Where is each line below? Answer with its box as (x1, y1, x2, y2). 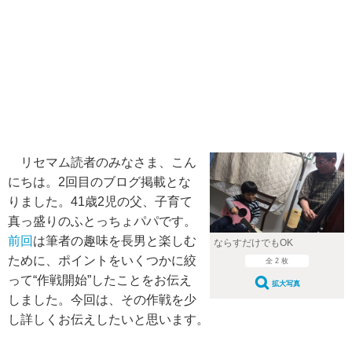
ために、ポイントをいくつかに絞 (8, 254, 196, 267)
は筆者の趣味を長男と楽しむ (33, 234, 196, 247)
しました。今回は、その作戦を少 (8, 293, 196, 306)
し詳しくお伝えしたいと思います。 (8, 313, 209, 326)
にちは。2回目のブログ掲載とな (8, 175, 191, 189)
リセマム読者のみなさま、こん (8, 156, 196, 169)
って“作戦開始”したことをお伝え (8, 273, 192, 287)
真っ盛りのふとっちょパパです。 (8, 214, 196, 228)
